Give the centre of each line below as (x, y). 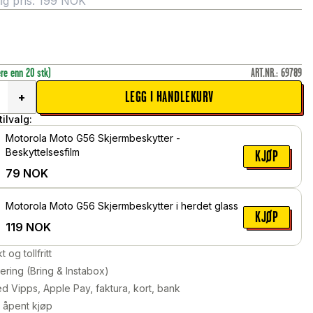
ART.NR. (263, 73)
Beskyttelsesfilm (43, 152)
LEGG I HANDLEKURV (169, 97)
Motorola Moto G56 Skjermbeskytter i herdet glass (122, 205)
